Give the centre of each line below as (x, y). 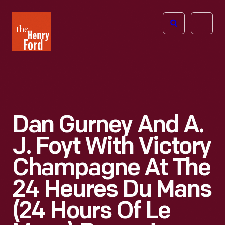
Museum (27, 68)
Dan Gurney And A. (108, 126)
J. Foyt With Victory (112, 148)
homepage (31, 84)
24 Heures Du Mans (112, 191)
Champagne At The (111, 169)
